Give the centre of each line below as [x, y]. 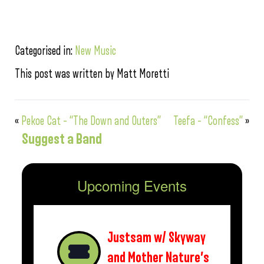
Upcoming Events [132, 186]
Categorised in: [45, 51]
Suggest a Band [62, 139]
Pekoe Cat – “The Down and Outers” [91, 121]
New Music [95, 51]
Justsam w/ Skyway [156, 238]
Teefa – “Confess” [208, 121]
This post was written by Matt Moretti [92, 74]
